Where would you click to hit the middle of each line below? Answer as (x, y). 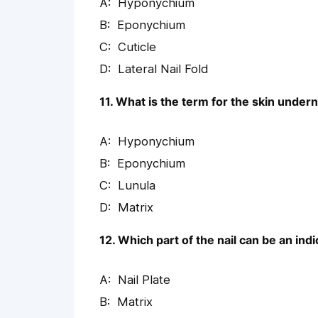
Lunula (137, 186)
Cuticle (137, 47)
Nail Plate (144, 280)
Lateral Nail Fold (163, 69)
